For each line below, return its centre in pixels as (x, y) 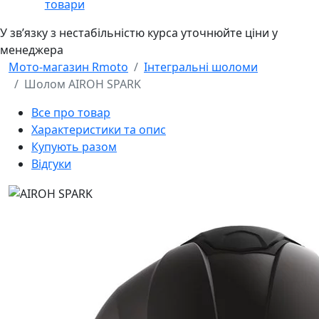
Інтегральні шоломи (201, 67)
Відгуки (51, 164)
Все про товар (71, 113)
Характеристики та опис (99, 130)
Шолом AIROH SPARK (83, 84)
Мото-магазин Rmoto (68, 67)
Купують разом (74, 147)
